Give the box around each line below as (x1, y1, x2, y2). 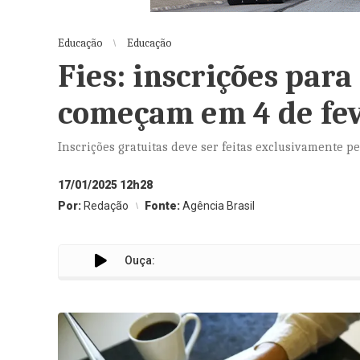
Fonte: (145, 199, 182, 212)
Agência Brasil (182, 199, 255, 212)
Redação (84, 199, 129, 212)
